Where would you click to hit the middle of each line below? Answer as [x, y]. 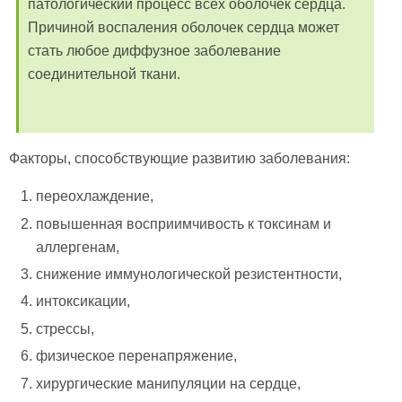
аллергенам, [78, 247]
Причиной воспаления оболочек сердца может [184, 28]
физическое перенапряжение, [137, 356]
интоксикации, [83, 301]
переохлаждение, [95, 197]
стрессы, [66, 328]
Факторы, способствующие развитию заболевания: [179, 159]
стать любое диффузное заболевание [154, 51]
